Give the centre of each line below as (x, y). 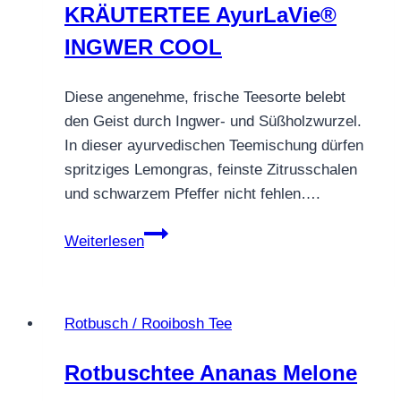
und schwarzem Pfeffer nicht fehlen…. (192, 193)
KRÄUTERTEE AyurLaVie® (200, 14)
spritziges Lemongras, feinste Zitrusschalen (211, 169)
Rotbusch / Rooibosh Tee (148, 323)
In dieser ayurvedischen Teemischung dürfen (214, 145)
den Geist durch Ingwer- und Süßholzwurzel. (213, 121)
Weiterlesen (104, 241)
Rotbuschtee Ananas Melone (211, 372)
